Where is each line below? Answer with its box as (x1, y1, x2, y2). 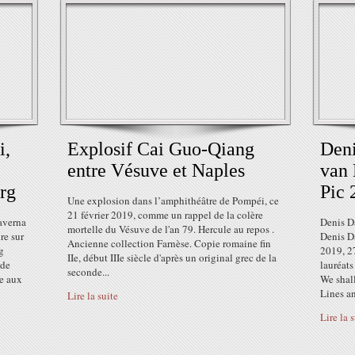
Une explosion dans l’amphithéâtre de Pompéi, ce (67, 193, 279, 208)
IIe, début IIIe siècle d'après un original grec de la (67, 250, 277, 265)
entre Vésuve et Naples (67, 160, 245, 181)
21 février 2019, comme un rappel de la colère (67, 208, 263, 222)
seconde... (67, 265, 109, 279)
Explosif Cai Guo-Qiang (67, 139, 254, 159)
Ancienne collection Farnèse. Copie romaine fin (67, 236, 271, 250)
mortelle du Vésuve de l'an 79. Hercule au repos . (67, 222, 274, 236)
